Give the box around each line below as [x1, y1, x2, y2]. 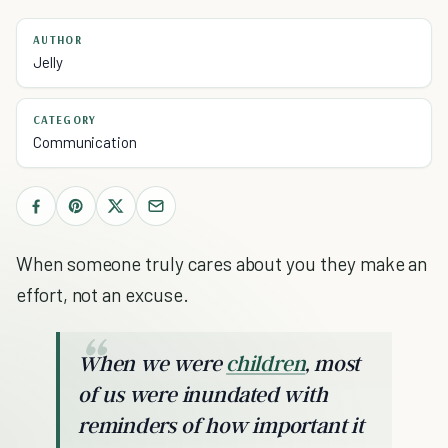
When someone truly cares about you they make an [16, 252, 428, 275]
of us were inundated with [78, 381, 328, 407]
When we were [78, 350, 227, 376]
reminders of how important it [78, 412, 364, 438]
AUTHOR [33, 33, 82, 47]
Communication [33, 133, 137, 151]
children [226, 350, 306, 376]
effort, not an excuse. [16, 283, 189, 306]
